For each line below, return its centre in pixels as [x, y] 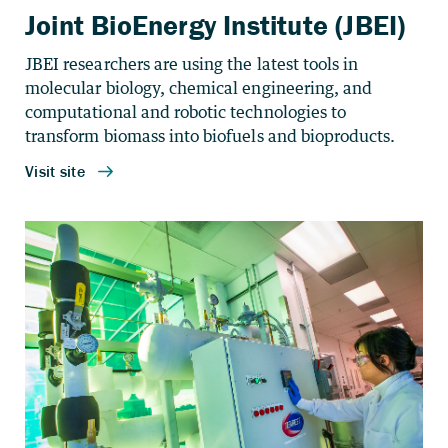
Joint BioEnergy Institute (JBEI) [215, 25]
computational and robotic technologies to [186, 112]
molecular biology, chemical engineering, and [199, 88]
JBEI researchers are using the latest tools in [192, 64]
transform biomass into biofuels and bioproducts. [210, 136]
